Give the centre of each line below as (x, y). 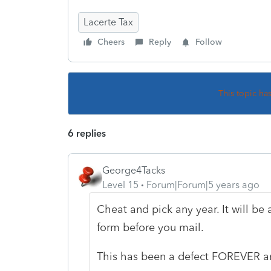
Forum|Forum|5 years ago (203, 184)
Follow (209, 42)
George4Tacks (134, 170)
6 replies (87, 133)
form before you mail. (150, 227)
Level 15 (120, 184)
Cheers (111, 42)
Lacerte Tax (108, 22)
